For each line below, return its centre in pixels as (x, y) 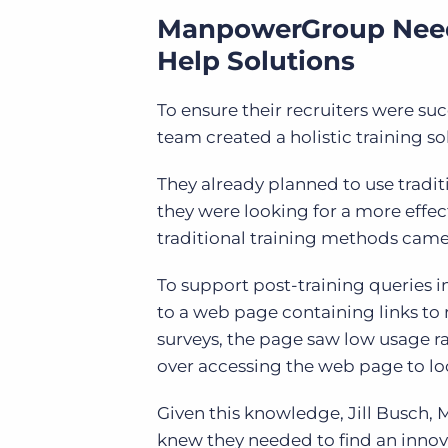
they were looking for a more (281, 211)
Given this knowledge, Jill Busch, (297, 413)
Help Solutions (259, 61)
